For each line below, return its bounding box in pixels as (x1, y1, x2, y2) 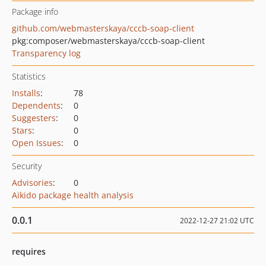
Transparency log (12, 47, 81, 59)
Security (12, 160, 42, 172)
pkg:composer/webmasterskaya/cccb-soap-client (12, 35, 205, 46)
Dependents (12, 100, 61, 111)
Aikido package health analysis (12, 189, 134, 201)
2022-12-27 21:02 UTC (180, 216, 254, 226)
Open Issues (12, 137, 61, 148)
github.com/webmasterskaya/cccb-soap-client (12, 23, 194, 34)
